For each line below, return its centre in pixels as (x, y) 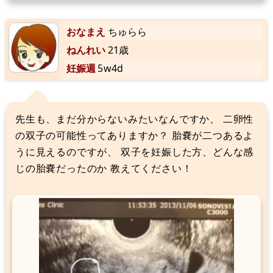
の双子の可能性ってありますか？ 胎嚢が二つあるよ (135, 136)
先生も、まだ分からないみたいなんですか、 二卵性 (135, 119)
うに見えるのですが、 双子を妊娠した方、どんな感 (135, 152)
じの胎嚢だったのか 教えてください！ (104, 168)
